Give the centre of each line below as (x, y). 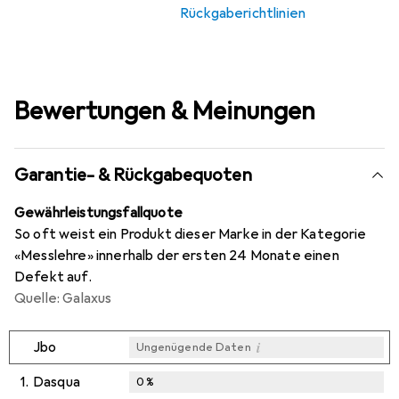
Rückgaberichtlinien (243, 14)
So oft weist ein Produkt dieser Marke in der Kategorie (191, 235)
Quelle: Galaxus (63, 299)
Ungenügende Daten (193, 348)
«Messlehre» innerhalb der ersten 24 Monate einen (177, 256)
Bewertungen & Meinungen (165, 111)
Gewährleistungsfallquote (98, 213)
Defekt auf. (53, 277)
